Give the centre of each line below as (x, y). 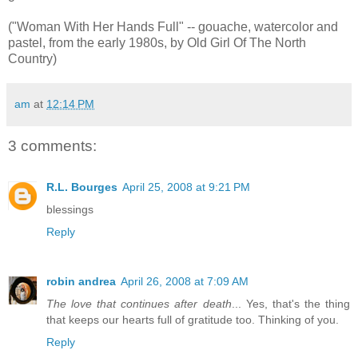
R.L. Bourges (82, 187)
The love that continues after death (139, 304)
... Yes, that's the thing (291, 304)
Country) (32, 58)
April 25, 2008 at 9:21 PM (186, 187)
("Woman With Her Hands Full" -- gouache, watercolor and (173, 26)
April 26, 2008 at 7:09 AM (185, 282)
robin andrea (81, 282)
